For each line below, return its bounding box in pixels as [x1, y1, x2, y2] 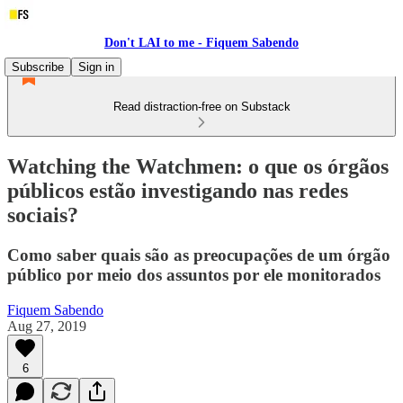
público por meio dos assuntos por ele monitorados [7, 264, 381, 284]
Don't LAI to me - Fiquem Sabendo [104, 36, 299, 49]
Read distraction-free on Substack [112, 100, 291, 113]
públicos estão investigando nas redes [7, 178, 348, 202]
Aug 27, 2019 [7, 318, 86, 334]
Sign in [78, 60, 114, 74]
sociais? [7, 202, 78, 227]
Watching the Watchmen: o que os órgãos [7, 154, 389, 178]
